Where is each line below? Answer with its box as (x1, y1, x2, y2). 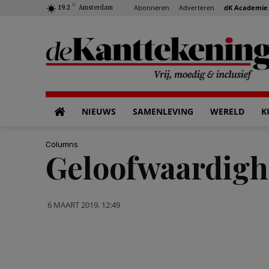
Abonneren (134, 2, 169, 12)
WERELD (210, 106, 244, 117)
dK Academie (224, 2, 268, 12)
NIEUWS (82, 106, 116, 117)
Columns (46, 139, 78, 149)
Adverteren (179, 2, 214, 12)
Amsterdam (79, 4, 113, 12)
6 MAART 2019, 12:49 (47, 199, 120, 210)
